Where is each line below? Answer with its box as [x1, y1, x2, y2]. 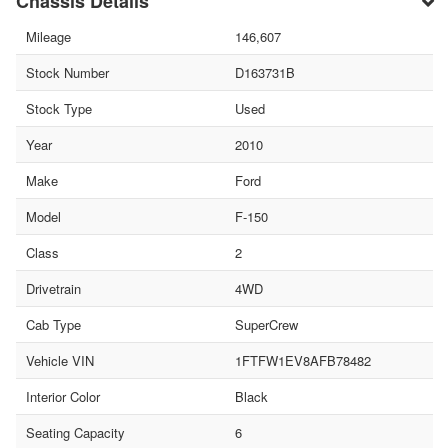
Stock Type [26, 99, 92, 119]
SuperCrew [234, 315, 298, 335]
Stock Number [26, 63, 109, 83]
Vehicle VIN [26, 351, 94, 371]
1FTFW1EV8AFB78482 [234, 351, 371, 371]
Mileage [26, 27, 71, 47]
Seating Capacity [26, 423, 125, 443]
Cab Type [26, 315, 81, 335]
